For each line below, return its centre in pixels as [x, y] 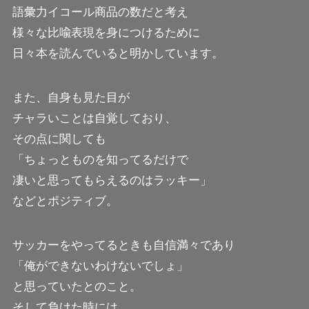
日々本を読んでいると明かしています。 [118, 53]
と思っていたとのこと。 [77, 286]
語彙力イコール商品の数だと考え [100, 12]
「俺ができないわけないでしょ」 [100, 266]
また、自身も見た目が [71, 97]
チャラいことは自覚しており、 [94, 118]
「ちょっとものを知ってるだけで [100, 159]
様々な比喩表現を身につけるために [106, 32]
